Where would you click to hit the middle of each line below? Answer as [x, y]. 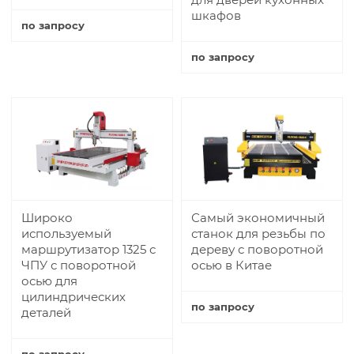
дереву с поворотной [257, 249]
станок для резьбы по [258, 233]
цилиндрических [73, 296]
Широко [47, 217]
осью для [49, 281]
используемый [66, 233]
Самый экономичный [258, 217]
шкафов [216, 15]
